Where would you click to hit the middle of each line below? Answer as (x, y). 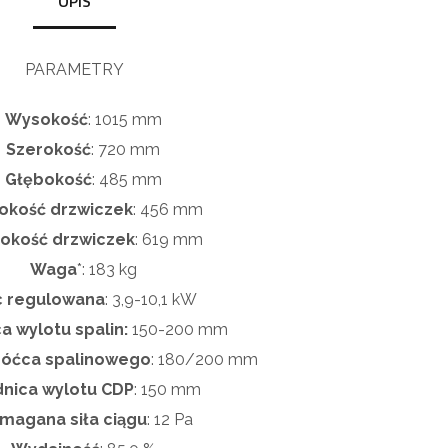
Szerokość (48, 149)
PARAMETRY (74, 69)
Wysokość (46, 119)
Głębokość (48, 179)
